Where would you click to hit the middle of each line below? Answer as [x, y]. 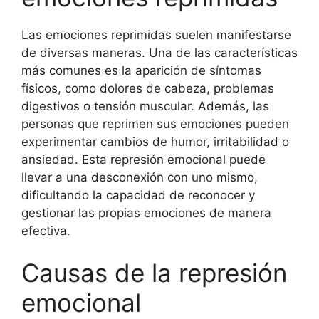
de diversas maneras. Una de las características [159, 52]
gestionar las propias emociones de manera [146, 213]
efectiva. [46, 230]
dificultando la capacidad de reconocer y [138, 195]
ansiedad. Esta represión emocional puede [143, 159]
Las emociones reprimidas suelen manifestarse [156, 35]
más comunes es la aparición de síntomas [141, 70]
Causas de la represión [154, 273]
